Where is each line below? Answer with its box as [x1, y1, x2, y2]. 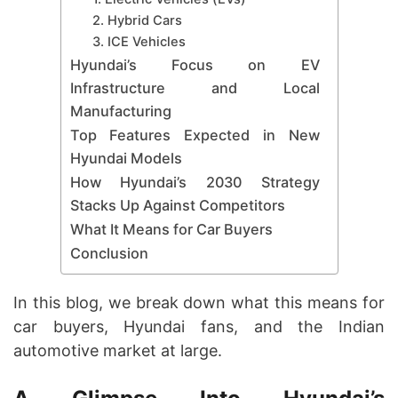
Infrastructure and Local [69, 78, 320, 97]
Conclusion [69, 243, 148, 262]
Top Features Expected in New [69, 125, 320, 144]
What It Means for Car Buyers [69, 219, 273, 238]
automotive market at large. [13, 340, 222, 360]
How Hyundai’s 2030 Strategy [69, 172, 320, 191]
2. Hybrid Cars [92, 12, 183, 28]
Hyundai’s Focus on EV [69, 55, 320, 74]
